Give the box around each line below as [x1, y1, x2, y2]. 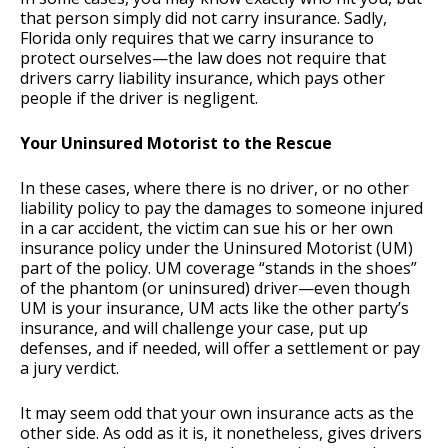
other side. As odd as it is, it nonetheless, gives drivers [20, 422, 422, 445]
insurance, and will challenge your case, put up [20, 317, 368, 340]
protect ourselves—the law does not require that [20, 47, 386, 70]
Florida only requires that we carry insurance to [20, 27, 374, 50]
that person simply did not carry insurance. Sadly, [20, 7, 387, 30]
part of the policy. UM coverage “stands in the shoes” [20, 257, 417, 280]
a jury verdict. [20, 357, 119, 380]
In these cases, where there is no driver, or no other [20, 177, 409, 200]
